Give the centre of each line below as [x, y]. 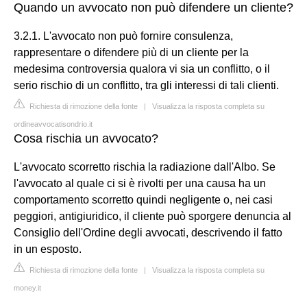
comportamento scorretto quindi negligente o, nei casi [143, 199]
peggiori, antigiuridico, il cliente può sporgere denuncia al [152, 216]
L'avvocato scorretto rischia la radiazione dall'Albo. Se [145, 167]
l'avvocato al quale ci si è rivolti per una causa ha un [140, 183]
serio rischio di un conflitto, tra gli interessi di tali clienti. [146, 85]
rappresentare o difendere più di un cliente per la [131, 52]
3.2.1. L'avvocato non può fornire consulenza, [123, 36]
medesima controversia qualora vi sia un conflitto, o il [142, 69]
